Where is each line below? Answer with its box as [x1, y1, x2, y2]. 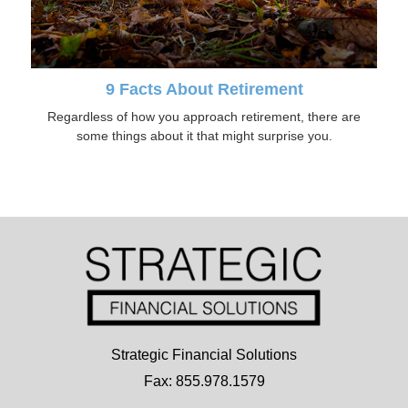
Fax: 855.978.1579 [143, 372, 265, 389]
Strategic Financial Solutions [111, 346, 297, 362]
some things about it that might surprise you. [76, 127, 332, 143]
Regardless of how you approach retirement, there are [47, 108, 361, 124]
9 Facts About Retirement [105, 79, 303, 98]
